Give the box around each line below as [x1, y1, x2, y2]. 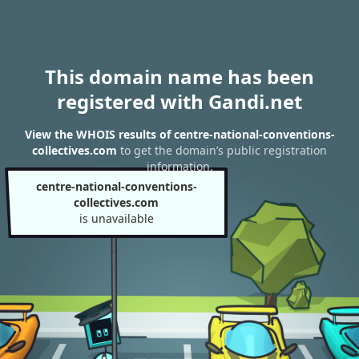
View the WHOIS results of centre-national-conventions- [24, 127, 335, 143]
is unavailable [79, 211, 154, 226]
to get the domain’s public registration [117, 143, 327, 159]
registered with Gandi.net [57, 88, 302, 115]
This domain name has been [45, 63, 314, 90]
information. [146, 159, 213, 175]
